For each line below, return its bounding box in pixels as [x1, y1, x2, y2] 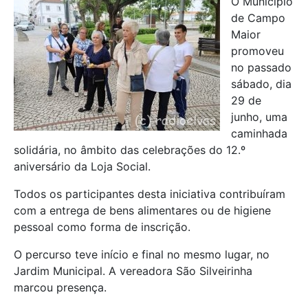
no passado [231, 60, 291, 75]
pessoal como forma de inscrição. [14, 220, 190, 234]
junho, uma [231, 110, 287, 124]
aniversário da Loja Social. [14, 159, 151, 174]
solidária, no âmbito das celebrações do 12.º [14, 143, 245, 157]
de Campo [231, 11, 285, 25]
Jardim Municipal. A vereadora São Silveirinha [14, 264, 252, 278]
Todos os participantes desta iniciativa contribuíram [14, 187, 285, 201]
